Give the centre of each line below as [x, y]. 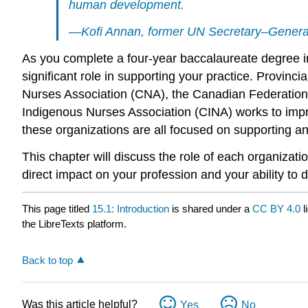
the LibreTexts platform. [74, 224]
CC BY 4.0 [276, 209]
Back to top [47, 261]
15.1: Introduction [131, 209]
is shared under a [211, 209]
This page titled [57, 209]
